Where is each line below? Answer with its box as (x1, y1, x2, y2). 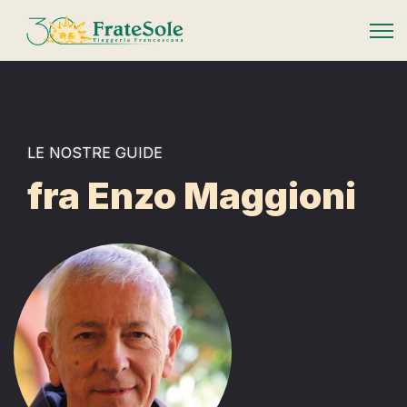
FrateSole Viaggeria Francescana (13, 15, 242, 34)
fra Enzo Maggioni (27, 174, 356, 218)
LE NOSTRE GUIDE (27, 144, 163, 162)
